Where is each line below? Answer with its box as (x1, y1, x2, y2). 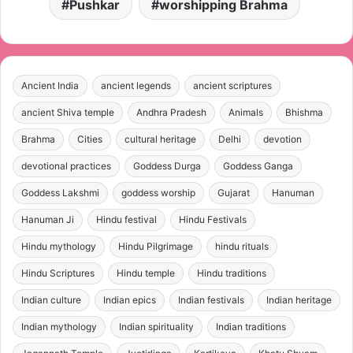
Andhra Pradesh (136, 106, 206, 119)
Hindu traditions (197, 267, 266, 280)
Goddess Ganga (223, 160, 293, 173)
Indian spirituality (119, 321, 194, 333)
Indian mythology (21, 321, 97, 333)
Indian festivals (178, 294, 244, 307)
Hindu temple (117, 267, 175, 280)
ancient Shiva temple (21, 106, 114, 119)
